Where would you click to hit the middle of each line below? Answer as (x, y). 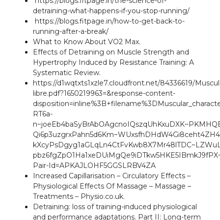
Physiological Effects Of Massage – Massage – (112, 186)
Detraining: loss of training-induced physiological (115, 207)
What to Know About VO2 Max (86, 42)
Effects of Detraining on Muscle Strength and (111, 52)
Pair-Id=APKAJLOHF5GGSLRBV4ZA (94, 166)
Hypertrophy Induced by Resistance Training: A (113, 63)
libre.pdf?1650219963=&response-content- (104, 94)
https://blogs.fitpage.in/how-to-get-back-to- (109, 21)
